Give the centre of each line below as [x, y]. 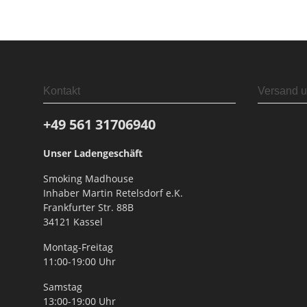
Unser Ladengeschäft [93, 153]
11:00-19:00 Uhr [79, 262]
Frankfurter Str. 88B [88, 208]
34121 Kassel [73, 222]
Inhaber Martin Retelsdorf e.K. [113, 193]
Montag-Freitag [78, 247]
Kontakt [62, 91]
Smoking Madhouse [88, 179]
